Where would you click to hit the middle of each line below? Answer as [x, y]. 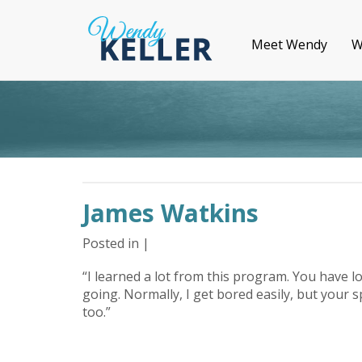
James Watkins [170, 213]
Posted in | [116, 243]
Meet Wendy [289, 44]
